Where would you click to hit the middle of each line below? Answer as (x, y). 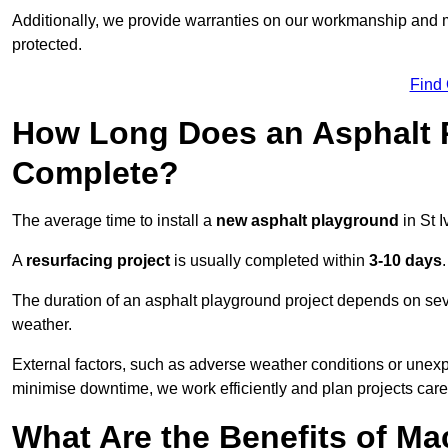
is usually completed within (269, 261)
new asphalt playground (307, 221)
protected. (47, 45)
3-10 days (405, 261)
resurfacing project (98, 261)
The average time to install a (114, 221)
